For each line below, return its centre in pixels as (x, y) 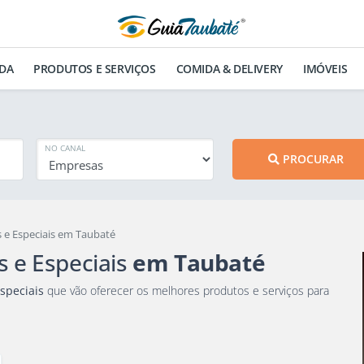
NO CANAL (65, 148)
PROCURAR (314, 159)
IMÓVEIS (325, 69)
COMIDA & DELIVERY (229, 69)
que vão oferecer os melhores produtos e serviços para (90, 290)
